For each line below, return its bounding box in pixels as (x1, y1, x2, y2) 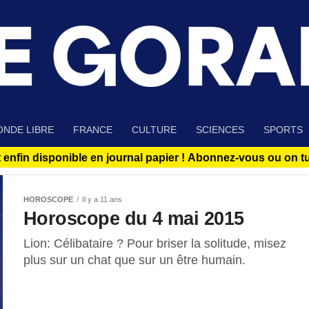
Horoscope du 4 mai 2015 (23, 208, 244, 230)
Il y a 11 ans (82, 195, 122, 204)
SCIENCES (196, 124, 244, 136)
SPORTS (263, 124, 303, 136)
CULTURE (132, 124, 177, 136)
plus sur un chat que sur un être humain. (23, 253, 246, 268)
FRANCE (73, 124, 112, 136)
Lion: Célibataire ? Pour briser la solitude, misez (23, 237, 286, 251)
